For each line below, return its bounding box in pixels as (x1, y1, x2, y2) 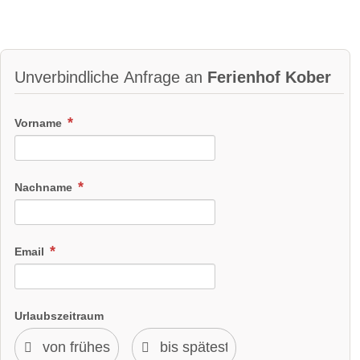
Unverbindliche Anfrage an (14, 68, 207, 87)
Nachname (14, 181, 76, 194)
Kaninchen (28, 298, 88, 313)
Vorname (14, 117, 65, 130)
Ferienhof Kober (207, 68, 331, 87)
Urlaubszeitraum (14, 309, 104, 322)
